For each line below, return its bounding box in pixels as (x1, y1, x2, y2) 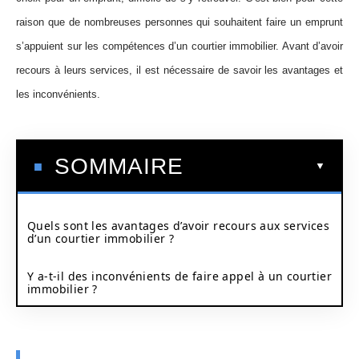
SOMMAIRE (54, 153, 184, 179)
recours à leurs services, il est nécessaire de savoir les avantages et (16, 64, 343, 76)
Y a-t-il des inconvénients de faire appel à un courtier (27, 268, 332, 284)
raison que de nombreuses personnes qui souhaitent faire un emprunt (16, 16, 343, 28)
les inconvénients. (16, 88, 100, 100)
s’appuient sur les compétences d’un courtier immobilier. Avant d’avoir (16, 40, 343, 52)
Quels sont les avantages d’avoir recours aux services (27, 217, 330, 233)
